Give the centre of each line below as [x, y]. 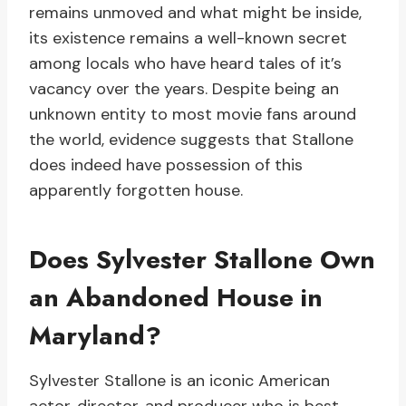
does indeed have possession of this [166, 165]
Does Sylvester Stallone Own [202, 260]
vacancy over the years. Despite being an [184, 89]
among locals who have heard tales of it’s [185, 64]
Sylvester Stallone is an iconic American [179, 381]
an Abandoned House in [176, 298]
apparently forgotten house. [136, 191]
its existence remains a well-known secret [188, 39]
